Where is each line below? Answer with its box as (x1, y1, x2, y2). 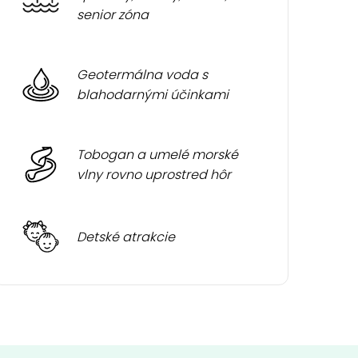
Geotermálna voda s (77, 66, 209, 84)
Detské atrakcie (77, 227, 176, 246)
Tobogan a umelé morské (77, 145, 239, 164)
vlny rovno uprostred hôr (77, 165, 232, 184)
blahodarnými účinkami (77, 86, 229, 104)
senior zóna (77, 6, 149, 24)
